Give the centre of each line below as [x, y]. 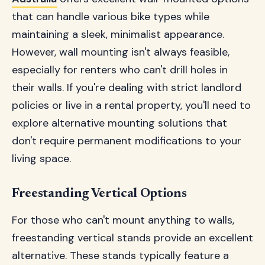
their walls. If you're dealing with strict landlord [127, 88]
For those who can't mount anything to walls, [123, 220]
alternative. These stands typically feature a [120, 256]
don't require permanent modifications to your [127, 141]
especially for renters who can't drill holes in [120, 70]
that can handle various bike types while [111, 17]
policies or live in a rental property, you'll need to [131, 105]
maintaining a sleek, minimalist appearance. [118, 34]
